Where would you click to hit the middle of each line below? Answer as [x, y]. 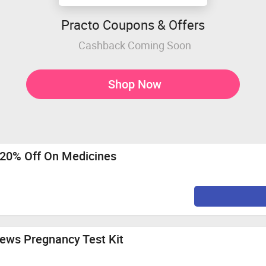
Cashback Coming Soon [134, 45]
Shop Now [134, 84]
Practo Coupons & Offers [133, 25]
